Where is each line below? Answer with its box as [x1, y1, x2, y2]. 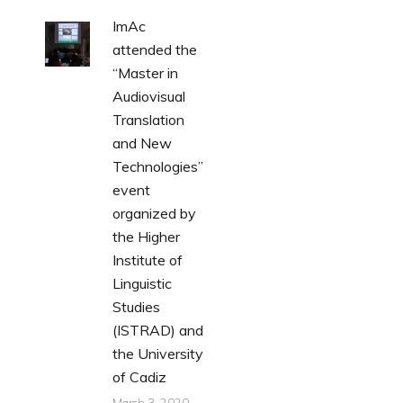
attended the [112, 40, 197, 58]
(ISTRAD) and [112, 320, 203, 339]
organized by [112, 203, 196, 222]
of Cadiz [112, 367, 166, 386]
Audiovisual [112, 86, 185, 105]
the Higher [112, 227, 180, 246]
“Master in [112, 63, 178, 82]
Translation [112, 110, 184, 129]
